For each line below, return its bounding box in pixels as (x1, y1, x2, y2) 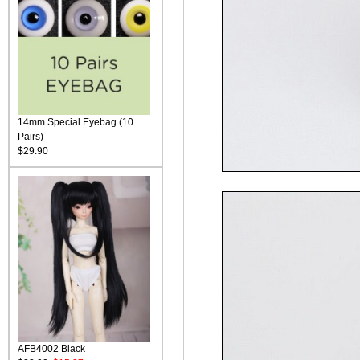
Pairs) (18, 131, 43, 142)
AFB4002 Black (18, 343, 85, 354)
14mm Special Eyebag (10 (18, 117, 133, 128)
